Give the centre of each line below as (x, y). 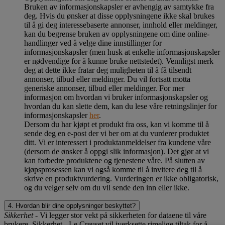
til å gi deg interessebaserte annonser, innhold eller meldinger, (121, 25)
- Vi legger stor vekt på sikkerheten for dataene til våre (120, 215)
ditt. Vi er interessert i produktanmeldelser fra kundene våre (118, 142)
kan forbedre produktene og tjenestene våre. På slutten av (115, 160)
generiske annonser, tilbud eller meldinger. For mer (104, 88)
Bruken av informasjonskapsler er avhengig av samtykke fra (119, 7)
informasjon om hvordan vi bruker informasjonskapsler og (116, 97)
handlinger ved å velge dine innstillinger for (93, 43)
